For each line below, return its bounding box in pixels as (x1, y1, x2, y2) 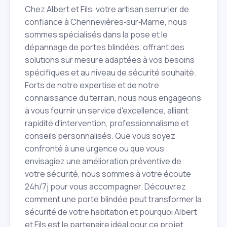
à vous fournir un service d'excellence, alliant (25, 105, 188, 117)
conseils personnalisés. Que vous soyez (25, 130, 175, 142)
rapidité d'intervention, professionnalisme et (25, 118, 189, 129)
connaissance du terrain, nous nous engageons (25, 92, 201, 104)
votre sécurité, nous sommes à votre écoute (25, 168, 191, 180)
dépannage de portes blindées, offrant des (25, 42, 184, 53)
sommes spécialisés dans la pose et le (25, 29, 168, 41)
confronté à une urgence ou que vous (25, 143, 164, 155)
